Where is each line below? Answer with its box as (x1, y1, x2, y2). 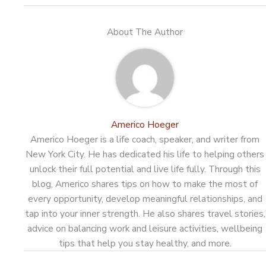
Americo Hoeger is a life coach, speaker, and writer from (30, 132, 259, 145)
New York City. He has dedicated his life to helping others (26, 147, 264, 160)
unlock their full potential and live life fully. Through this (29, 162, 261, 175)
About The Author (107, 25, 183, 38)
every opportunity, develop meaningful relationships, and (27, 192, 262, 205)
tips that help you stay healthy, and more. (58, 236, 232, 249)
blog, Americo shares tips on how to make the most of (32, 177, 258, 190)
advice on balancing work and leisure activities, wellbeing (27, 221, 262, 235)
